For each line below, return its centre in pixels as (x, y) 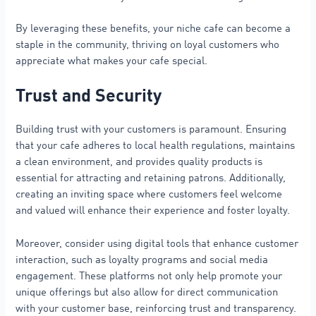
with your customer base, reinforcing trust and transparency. (156, 309)
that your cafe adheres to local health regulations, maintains (156, 146)
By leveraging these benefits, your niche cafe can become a (153, 29)
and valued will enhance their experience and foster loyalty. (153, 211)
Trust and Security (89, 97)
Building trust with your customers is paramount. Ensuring (151, 130)
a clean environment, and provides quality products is (139, 163)
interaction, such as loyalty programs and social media (142, 260)
